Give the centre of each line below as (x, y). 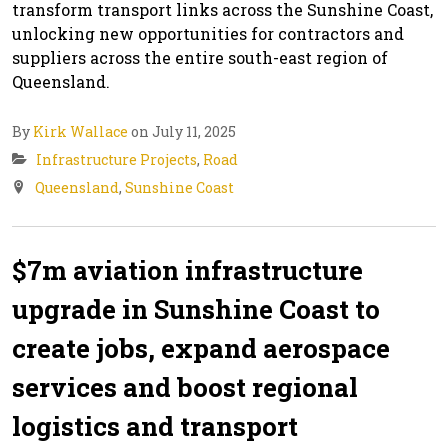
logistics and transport (155, 425)
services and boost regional (185, 386)
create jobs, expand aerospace (201, 347)
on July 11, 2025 (182, 131)
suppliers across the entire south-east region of (200, 57)
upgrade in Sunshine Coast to (196, 308)
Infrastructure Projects (116, 159)
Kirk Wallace (80, 131)
